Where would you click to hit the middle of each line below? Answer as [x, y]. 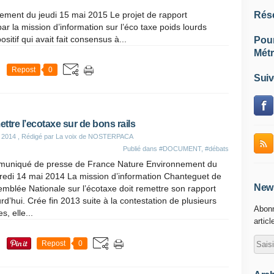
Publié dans [141, 149]
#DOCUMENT [180, 149]
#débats [217, 149]
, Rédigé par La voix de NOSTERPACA [75, 136]
